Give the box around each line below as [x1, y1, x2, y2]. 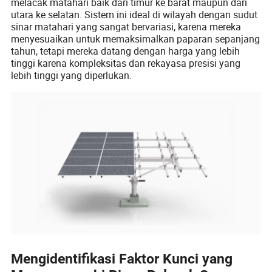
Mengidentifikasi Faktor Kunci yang [11, 250, 233, 267]
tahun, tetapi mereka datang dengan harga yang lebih [11, 44, 240, 58]
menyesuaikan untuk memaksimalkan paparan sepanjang [11, 32, 260, 46]
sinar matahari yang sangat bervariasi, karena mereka [11, 19, 242, 33]
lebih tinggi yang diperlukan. [11, 68, 132, 82]
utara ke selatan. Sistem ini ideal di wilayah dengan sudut [11, 7, 258, 21]
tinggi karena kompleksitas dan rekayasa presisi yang [11, 56, 241, 70]
